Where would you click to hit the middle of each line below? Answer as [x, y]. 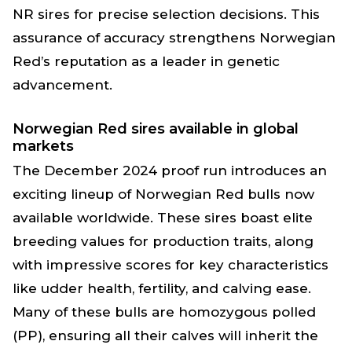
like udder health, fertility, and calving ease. [162, 288]
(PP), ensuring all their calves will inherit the [165, 335]
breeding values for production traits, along [163, 241]
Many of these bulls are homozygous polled [164, 312]
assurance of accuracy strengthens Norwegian [174, 38]
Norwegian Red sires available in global [156, 129]
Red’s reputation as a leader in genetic [146, 62]
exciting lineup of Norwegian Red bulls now [163, 194]
